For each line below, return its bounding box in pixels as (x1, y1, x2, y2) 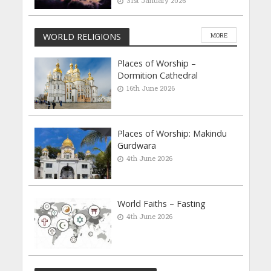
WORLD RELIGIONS (42, 30, 121, 42)
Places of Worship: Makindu (117, 128, 227, 140)
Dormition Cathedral (117, 70, 198, 82)
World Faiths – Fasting (117, 197, 206, 209)
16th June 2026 (126, 83, 175, 93)
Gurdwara (117, 140, 157, 152)
